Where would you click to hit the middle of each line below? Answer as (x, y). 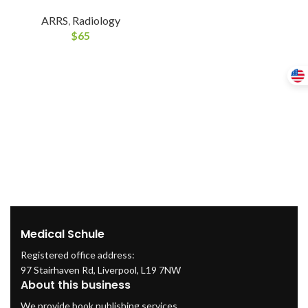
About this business (76, 285)
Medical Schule (63, 234)
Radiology (96, 20)
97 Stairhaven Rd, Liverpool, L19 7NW (101, 270)
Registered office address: (78, 255)
